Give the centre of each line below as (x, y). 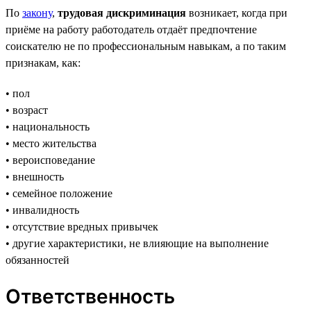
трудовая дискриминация (122, 12)
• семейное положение (59, 193)
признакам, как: (43, 62)
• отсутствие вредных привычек (82, 226)
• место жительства (51, 143)
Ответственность (90, 296)
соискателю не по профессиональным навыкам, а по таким (146, 46)
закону (37, 12)
